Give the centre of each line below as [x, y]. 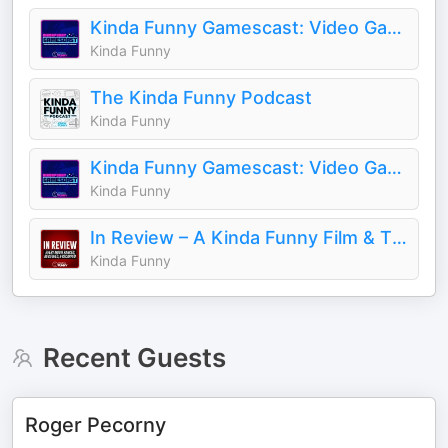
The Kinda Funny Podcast [201, 97]
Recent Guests [134, 357]
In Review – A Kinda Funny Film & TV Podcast [399, 237]
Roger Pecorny [95, 425]
